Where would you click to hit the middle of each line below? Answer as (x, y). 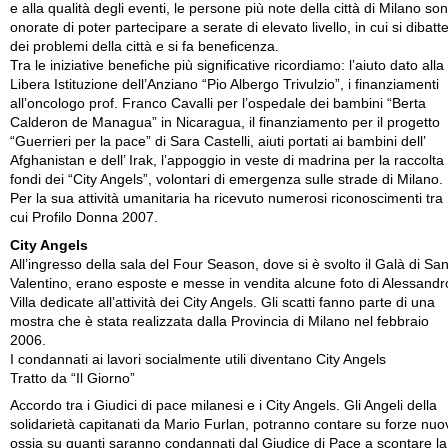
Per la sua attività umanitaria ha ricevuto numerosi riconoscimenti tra (226, 198)
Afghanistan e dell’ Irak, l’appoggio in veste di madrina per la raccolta (227, 160)
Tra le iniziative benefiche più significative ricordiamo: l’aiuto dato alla (227, 65)
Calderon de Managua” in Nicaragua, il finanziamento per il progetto (225, 122)
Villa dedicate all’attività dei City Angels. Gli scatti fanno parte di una (222, 302)
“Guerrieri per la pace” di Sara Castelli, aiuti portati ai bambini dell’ (217, 141)
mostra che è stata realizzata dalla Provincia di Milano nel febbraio (219, 321)
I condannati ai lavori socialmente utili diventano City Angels (198, 359)
